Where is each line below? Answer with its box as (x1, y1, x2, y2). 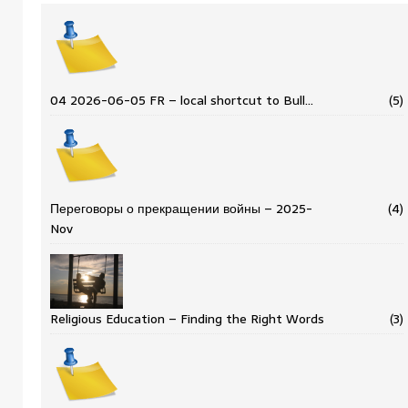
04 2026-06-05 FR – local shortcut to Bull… (50, 89, 313, 110)
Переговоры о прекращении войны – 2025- (50, 198, 312, 219)
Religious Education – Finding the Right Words (50, 308, 324, 329)
